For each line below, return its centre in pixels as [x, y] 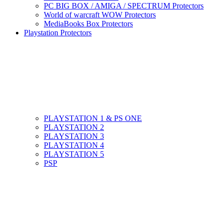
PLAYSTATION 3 [74, 136]
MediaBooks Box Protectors [88, 24]
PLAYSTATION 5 [74, 154]
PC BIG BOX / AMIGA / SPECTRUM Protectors [124, 6]
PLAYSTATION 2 [74, 127]
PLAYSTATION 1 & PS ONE [93, 118]
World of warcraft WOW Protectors [100, 15]
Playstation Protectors [58, 33]
